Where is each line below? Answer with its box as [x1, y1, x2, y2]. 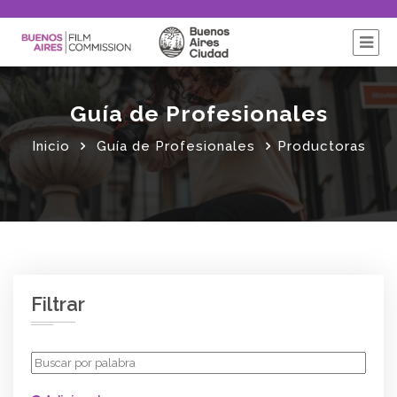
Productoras [276, 137, 366, 154]
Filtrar [31, 292, 85, 315]
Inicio [31, 137, 70, 154]
